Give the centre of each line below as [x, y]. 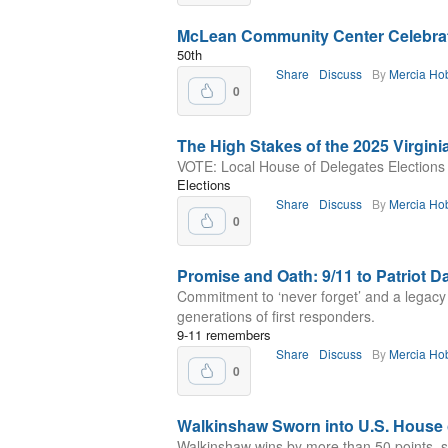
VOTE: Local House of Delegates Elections [311, 166]
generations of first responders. [276, 316]
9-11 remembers [224, 334]
